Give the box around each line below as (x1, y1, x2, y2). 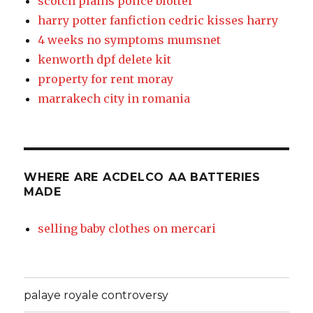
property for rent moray (38, 72, 174, 87)
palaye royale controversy (24, 288, 169, 302)
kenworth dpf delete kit (38, 52, 172, 67)
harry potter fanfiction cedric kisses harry (38, 13, 279, 28)
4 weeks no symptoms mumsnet (38, 33, 221, 48)
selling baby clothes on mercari (38, 221, 217, 236)
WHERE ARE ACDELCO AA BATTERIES (24, 170, 261, 184)
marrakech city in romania (38, 92, 191, 106)
